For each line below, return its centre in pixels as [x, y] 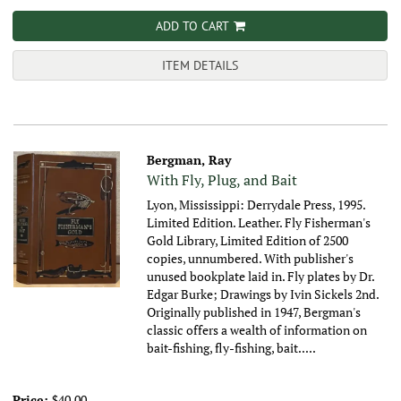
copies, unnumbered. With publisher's [251, 259]
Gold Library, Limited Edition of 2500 [248, 241]
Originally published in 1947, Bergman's [254, 312]
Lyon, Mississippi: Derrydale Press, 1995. [257, 205]
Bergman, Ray [189, 160]
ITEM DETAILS [200, 66]
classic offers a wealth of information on [257, 330]
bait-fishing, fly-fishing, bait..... [232, 348]
